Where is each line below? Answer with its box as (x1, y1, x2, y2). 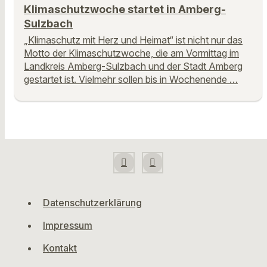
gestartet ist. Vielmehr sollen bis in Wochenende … (24, 73, 238, 85)
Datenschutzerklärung (43, 197, 142, 209)
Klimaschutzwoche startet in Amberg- (24, 2, 226, 15)
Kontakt (43, 242, 77, 254)
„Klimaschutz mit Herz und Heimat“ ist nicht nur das (24, 33, 243, 46)
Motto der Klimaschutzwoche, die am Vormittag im (24, 46, 239, 59)
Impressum (43, 219, 92, 231)
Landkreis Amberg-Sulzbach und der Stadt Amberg (24, 60, 243, 72)
